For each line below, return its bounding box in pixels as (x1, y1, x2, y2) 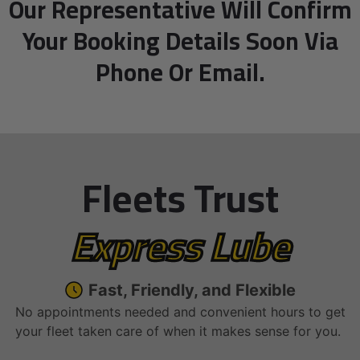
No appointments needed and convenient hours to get (14, 303, 346, 320)
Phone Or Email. (95, 49, 265, 95)
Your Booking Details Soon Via (22, 18, 338, 63)
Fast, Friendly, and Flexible (88, 280, 296, 300)
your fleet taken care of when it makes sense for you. (15, 322, 345, 339)
